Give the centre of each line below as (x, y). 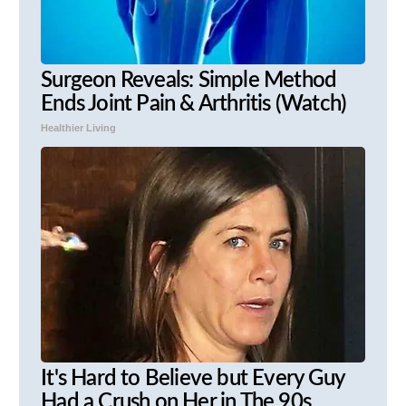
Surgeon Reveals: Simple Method (189, 81)
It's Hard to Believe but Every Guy (193, 379)
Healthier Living (79, 128)
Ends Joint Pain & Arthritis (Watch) (194, 105)
